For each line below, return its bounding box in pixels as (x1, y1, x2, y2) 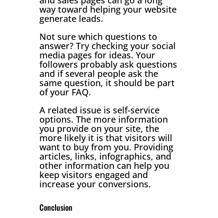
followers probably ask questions (39, 58, 177, 70)
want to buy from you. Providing (39, 141, 173, 153)
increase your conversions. (39, 178, 151, 190)
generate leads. (39, 12, 103, 24)
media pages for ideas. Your (39, 49, 155, 61)
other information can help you (39, 159, 169, 171)
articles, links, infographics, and (39, 150, 171, 162)
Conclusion (39, 201, 73, 213)
